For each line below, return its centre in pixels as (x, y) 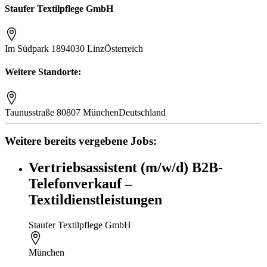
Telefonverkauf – (80, 184)
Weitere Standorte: (43, 72)
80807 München (88, 112)
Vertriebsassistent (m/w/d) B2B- (126, 168)
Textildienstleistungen (95, 200)
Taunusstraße (31, 112)
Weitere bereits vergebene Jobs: (81, 141)
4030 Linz (85, 49)
